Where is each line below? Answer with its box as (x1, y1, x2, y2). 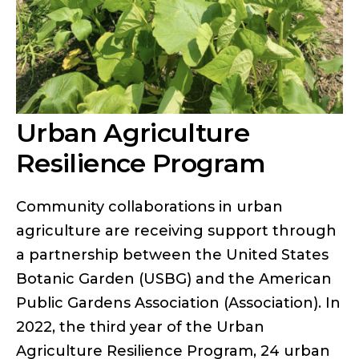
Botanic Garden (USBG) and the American (16, 269, 332, 288)
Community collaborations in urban (16, 197, 283, 216)
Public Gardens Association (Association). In (16, 293, 341, 312)
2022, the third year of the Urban (16, 317, 264, 336)
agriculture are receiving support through (16, 221, 337, 240)
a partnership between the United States (16, 245, 329, 264)
